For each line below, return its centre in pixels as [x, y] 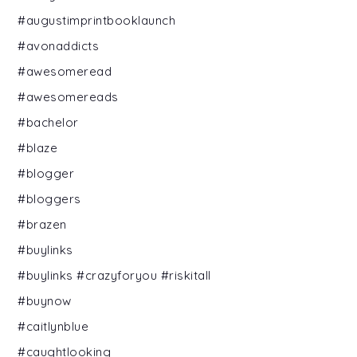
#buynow [45, 300]
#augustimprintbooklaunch [97, 20]
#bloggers [49, 198]
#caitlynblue [53, 326]
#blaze [38, 147]
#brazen [42, 224]
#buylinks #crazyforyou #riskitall [114, 275]
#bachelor [48, 122]
